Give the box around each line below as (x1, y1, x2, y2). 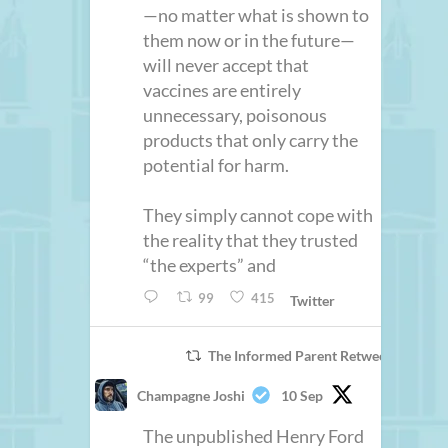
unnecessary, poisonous (143, 103, 328, 126)
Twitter (289, 292, 335, 310)
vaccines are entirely (143, 78, 302, 101)
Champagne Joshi (137, 387, 246, 405)
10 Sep (281, 387, 324, 405)
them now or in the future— (143, 28, 356, 51)
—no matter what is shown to (143, 3, 370, 26)
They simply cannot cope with (143, 203, 374, 226)
